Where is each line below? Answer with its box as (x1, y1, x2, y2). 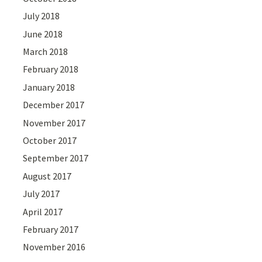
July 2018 (23, 10, 60, 22)
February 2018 (23, 63, 79, 75)
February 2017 (23, 223, 79, 235)
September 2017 (23, 152, 89, 164)
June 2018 (23, 27, 63, 40)
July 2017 (23, 188, 60, 200)
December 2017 (23, 99, 85, 111)
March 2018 (23, 46, 68, 58)
